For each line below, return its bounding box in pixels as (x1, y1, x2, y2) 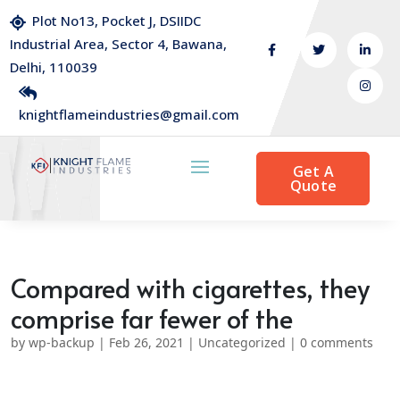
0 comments (300, 334, 373, 351)
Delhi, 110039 (10, 58, 98, 76)
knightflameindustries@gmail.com (19, 105, 240, 123)
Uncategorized (198, 334, 286, 351)
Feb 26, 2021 (109, 334, 184, 351)
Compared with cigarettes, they (11, 270, 370, 305)
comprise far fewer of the (11, 300, 293, 336)
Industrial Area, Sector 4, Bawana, (10, 35, 228, 53)
